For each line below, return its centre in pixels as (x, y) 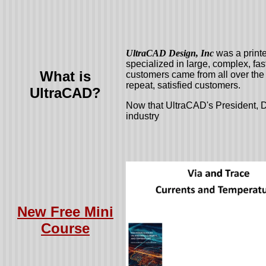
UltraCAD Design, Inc (170, 53)
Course (65, 228)
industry (142, 116)
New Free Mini (65, 212)
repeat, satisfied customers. (183, 85)
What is (65, 76)
